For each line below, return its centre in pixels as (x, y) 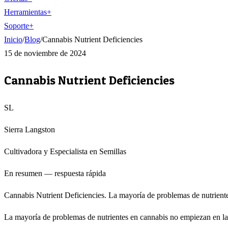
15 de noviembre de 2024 (45, 53)
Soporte (17, 26)
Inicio (13, 39)
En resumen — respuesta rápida (55, 173)
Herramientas (25, 12)
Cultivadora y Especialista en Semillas (65, 151)
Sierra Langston (30, 129)
